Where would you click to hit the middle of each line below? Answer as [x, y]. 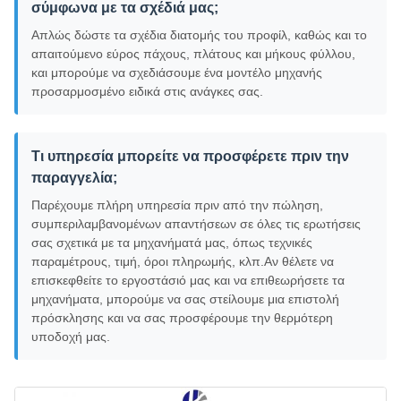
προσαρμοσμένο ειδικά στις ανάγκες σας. [147, 91]
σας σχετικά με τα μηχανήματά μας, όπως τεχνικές [172, 242]
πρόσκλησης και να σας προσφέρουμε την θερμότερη [182, 317]
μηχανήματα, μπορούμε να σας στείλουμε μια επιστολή [185, 299]
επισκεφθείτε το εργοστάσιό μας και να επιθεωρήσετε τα [188, 280]
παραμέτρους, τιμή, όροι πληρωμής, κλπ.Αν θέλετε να [183, 261]
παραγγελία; [74, 177]
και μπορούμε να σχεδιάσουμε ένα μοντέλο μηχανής [177, 72]
